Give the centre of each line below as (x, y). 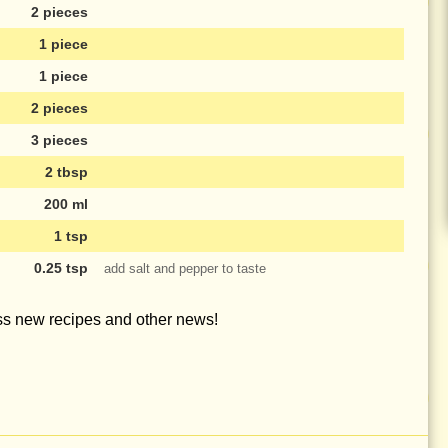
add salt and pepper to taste (185, 268)
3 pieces (59, 140)
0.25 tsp (61, 268)
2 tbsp (66, 172)
